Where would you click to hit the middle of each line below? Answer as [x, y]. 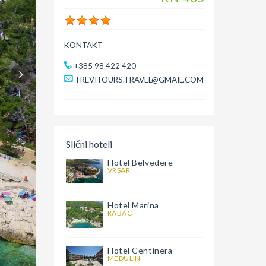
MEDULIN [124, 258]
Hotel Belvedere [140, 162]
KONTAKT [83, 45]
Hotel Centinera [140, 250]
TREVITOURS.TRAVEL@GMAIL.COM [139, 79]
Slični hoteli [89, 144]
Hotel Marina [133, 205]
